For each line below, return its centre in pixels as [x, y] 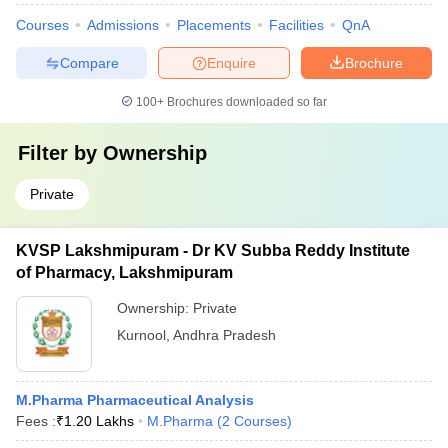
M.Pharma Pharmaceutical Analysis [135, 400]
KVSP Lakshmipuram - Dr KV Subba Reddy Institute [213, 250]
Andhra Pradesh [224, 335]
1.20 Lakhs [99, 421]
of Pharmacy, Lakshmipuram [124, 272]
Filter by [60, 153]
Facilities [296, 25]
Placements [214, 25]
